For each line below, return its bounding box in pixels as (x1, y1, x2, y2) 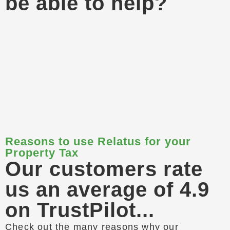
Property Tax (5, 146, 79, 160)
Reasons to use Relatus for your (5, 135, 191, 148)
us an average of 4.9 (5, 178, 209, 201)
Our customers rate (5, 158, 203, 181)
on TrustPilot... (5, 199, 155, 222)
